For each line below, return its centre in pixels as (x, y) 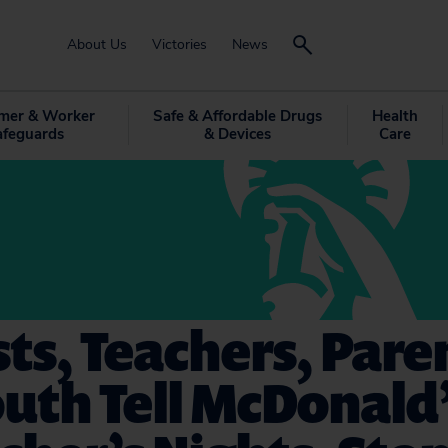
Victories (179, 44)
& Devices (237, 134)
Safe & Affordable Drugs (237, 116)
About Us (97, 44)
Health (394, 116)
